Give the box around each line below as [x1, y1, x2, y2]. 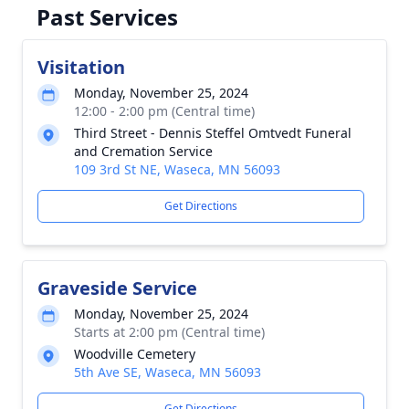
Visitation [37, 55, 125, 79]
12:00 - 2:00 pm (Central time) [74, 102, 255, 120]
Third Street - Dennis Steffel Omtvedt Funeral [74, 124, 351, 142]
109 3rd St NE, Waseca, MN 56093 [74, 161, 280, 178]
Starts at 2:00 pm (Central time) [74, 323, 265, 341]
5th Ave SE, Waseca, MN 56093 [74, 363, 261, 381]
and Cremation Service [74, 142, 213, 160]
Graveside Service [37, 276, 197, 300]
